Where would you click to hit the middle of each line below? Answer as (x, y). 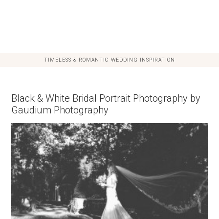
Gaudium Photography (60, 110)
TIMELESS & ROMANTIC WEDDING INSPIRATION (109, 60)
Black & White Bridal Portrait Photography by (106, 99)
